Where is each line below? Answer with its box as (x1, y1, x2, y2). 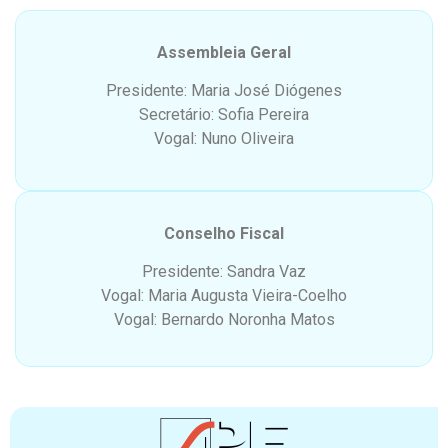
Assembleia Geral (157, 42, 291, 62)
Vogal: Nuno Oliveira (154, 129, 294, 149)
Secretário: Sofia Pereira (139, 105, 309, 125)
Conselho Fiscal (164, 223, 284, 243)
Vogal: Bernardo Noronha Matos (113, 310, 335, 330)
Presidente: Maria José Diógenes (106, 81, 342, 101)
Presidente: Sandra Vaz (142, 262, 306, 282)
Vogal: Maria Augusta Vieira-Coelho (101, 286, 347, 306)
